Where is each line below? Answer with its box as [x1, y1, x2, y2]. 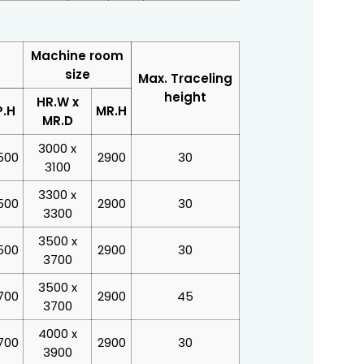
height [164, 88, 206, 106]
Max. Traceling [138, 69, 232, 87]
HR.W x [36, 93, 79, 110]
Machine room [31, 46, 123, 64]
